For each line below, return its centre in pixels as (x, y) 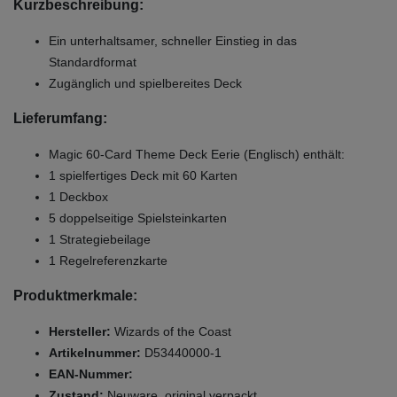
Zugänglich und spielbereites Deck (145, 83)
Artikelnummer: (97, 352)
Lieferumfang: (60, 118)
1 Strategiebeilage (100, 239)
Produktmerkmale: (75, 295)
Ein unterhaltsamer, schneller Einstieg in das (173, 40)
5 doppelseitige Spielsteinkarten (138, 218)
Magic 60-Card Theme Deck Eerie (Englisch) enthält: (197, 154)
